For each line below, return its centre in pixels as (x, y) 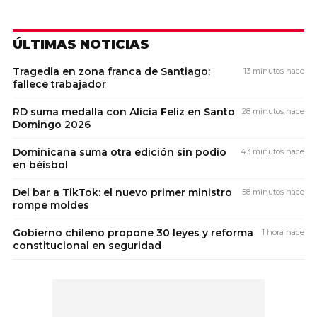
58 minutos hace (273, 191)
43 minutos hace (272, 151)
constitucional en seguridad (87, 245)
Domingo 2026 (52, 124)
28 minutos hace (273, 111)
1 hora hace (283, 232)
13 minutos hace (274, 70)
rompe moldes (51, 205)
